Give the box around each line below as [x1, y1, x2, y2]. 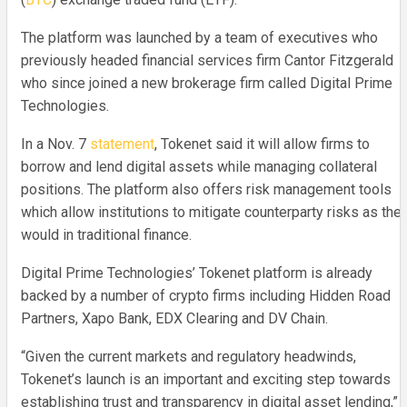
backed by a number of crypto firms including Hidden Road [21, 286, 391, 304]
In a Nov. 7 [21, 134, 90, 153]
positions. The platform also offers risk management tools [21, 180, 392, 198]
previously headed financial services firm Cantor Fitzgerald [21, 51, 393, 69]
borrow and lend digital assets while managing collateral [21, 157, 377, 175]
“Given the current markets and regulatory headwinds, [21, 347, 356, 365]
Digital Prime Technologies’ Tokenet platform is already [21, 263, 372, 282]
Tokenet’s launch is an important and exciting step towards [21, 370, 391, 388]
